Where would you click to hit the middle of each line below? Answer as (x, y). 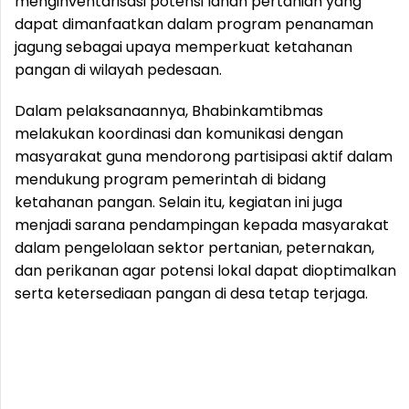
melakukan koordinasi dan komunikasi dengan (179, 134)
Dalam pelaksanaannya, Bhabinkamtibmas (169, 111)
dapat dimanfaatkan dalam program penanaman (194, 25)
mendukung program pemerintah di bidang (170, 180)
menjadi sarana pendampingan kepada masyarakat (202, 225)
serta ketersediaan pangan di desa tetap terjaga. (191, 294)
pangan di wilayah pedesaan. (118, 70)
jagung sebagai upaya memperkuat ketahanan (184, 47)
